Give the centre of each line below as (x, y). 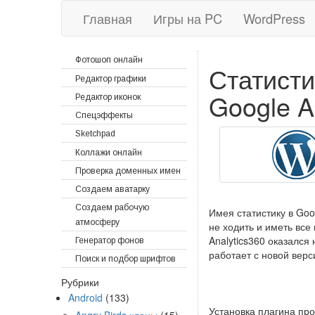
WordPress (274, 18)
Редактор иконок (108, 97)
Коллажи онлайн (109, 152)
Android (85, 297)
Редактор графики (111, 78)
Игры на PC (188, 18)
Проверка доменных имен (128, 171)
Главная (108, 18)
